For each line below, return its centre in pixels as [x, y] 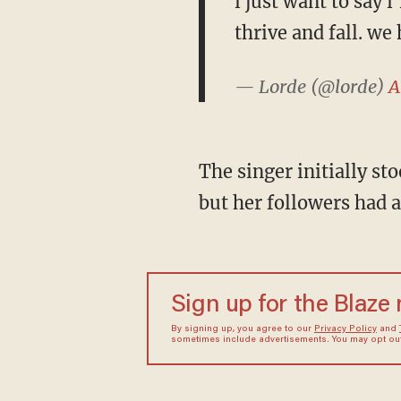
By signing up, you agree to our [242, 329]
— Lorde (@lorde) [311, 86]
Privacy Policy [345, 329]
